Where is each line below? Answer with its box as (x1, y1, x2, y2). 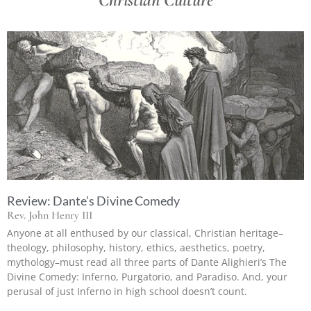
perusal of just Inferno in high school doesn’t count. (7, 284, 247, 298)
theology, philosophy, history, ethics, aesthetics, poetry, (7, 240, 265, 254)
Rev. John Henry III (7, 208, 92, 222)
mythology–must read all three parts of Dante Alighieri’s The (7, 255, 287, 269)
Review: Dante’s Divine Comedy (7, 192, 180, 208)
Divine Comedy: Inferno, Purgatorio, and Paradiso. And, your (7, 269, 287, 283)
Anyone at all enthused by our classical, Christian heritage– (7, 226, 283, 239)
